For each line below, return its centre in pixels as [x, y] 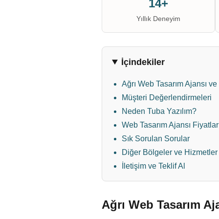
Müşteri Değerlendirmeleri [167, 98]
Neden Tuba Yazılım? [159, 111]
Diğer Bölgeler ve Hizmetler [170, 152]
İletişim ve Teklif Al [153, 166]
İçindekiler [143, 62]
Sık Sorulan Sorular [156, 139]
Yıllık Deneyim [158, 19]
